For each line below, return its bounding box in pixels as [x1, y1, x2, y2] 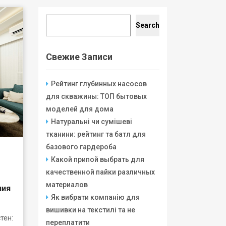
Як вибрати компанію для [51, 193, 140, 201]
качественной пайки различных [46, 168, 155, 176]
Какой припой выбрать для [51, 155, 144, 163]
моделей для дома [46, 105, 114, 113]
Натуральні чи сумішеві [51, 118, 132, 126]
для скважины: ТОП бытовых [46, 92, 147, 100]
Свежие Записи [46, 51, 112, 62]
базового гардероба [46, 143, 117, 151]
